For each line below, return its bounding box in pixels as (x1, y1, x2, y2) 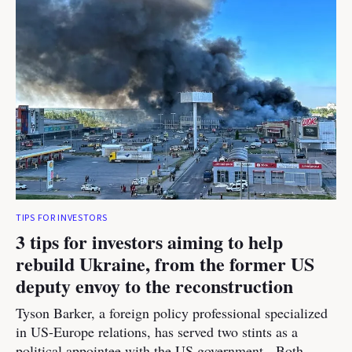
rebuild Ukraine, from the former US (16, 250, 314, 277)
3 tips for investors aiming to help (16, 228, 283, 255)
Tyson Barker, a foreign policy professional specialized (16, 303, 328, 322)
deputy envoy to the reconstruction (16, 272, 293, 299)
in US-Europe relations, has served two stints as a (16, 322, 298, 341)
